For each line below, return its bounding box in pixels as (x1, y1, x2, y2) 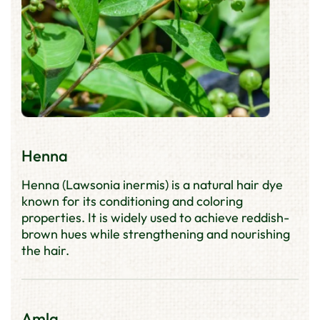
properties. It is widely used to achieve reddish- (21, 209, 289, 226)
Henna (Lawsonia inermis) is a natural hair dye (21, 176, 283, 193)
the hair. (21, 241, 69, 259)
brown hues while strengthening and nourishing (21, 225, 290, 242)
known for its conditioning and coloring (21, 192, 243, 209)
